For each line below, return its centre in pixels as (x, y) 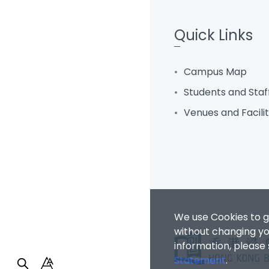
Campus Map (215, 71)
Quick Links (213, 35)
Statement (200, 260)
